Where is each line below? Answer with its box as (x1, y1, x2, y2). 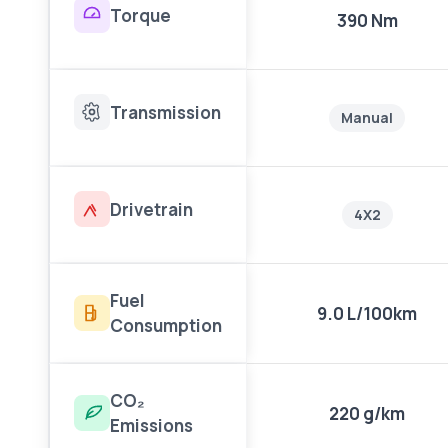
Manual (341, 108, 393, 127)
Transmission (110, 100, 221, 124)
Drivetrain (110, 197, 193, 221)
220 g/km (329, 402, 405, 425)
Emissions (110, 414, 193, 437)
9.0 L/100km (317, 302, 417, 325)
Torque (110, 3, 171, 27)
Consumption (110, 314, 222, 337)
